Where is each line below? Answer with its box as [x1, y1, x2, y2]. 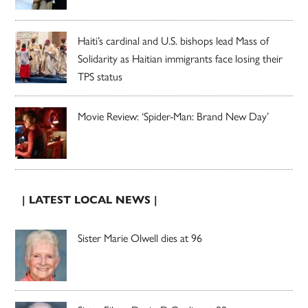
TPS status [78, 68, 123, 85]
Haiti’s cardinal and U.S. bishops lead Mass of [78, 32, 269, 49]
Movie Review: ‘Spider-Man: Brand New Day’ [78, 108, 269, 124]
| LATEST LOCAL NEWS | [22, 193, 158, 207]
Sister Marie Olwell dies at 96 [78, 230, 203, 246]
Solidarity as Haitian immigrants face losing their [78, 50, 283, 67]
